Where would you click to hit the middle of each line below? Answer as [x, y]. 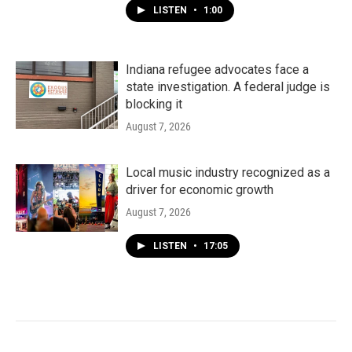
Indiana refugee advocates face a [217, 70]
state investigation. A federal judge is [228, 87]
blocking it [154, 104]
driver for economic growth [200, 190]
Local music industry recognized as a [228, 172]
